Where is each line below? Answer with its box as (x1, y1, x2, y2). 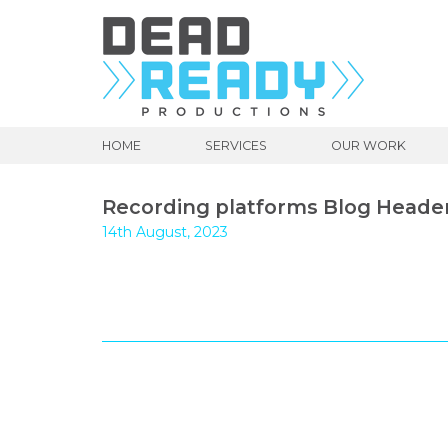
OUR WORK (331, 138, 406, 153)
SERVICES (205, 138, 267, 153)
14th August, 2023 (102, 223, 228, 241)
